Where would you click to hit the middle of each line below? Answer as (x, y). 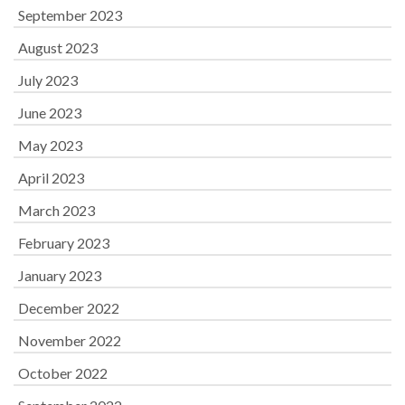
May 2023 (50, 145)
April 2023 (51, 178)
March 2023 (57, 210)
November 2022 (70, 340)
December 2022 (69, 308)
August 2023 (58, 47)
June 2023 (50, 113)
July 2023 (48, 80)
